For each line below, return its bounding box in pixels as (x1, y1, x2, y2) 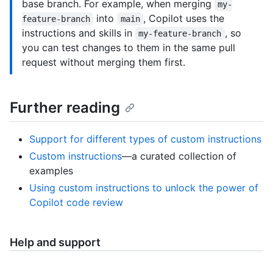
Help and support (10, 236, 101, 249)
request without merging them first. (22, 55, 185, 68)
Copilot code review (29, 196, 123, 209)
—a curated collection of (122, 150, 236, 163)
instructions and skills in (22, 26, 135, 39)
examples (29, 165, 73, 177)
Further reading (10, 98, 120, 116)
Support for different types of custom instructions (29, 133, 261, 146)
